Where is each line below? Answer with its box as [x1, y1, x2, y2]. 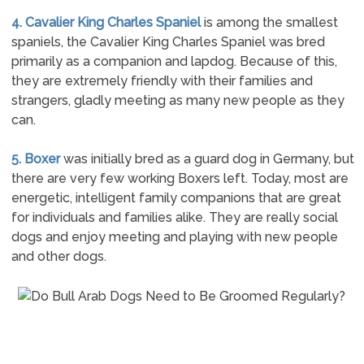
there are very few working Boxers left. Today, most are [11, 171, 349, 186]
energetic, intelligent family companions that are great [11, 190, 341, 206]
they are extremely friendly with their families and [11, 73, 313, 89]
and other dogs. [11, 249, 106, 264]
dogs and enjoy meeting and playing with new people [11, 229, 338, 245]
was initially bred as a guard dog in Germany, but [59, 151, 354, 167]
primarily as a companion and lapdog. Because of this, [11, 54, 337, 69]
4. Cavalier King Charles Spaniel [11, 15, 201, 30]
